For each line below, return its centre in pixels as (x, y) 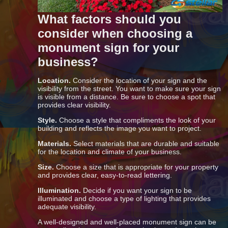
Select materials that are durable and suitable (146, 143)
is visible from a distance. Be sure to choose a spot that (127, 96)
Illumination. (60, 190)
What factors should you (110, 19)
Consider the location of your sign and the (140, 80)
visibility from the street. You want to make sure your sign (130, 88)
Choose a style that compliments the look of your (137, 120)
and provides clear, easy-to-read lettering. (105, 175)
